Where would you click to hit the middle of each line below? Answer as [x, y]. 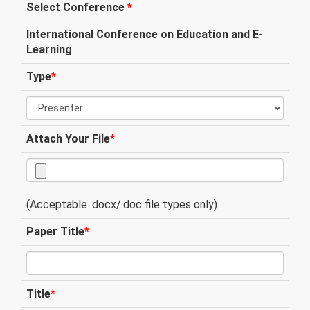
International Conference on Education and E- [145, 34]
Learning [49, 49]
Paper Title [55, 231]
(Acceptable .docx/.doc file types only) [122, 204]
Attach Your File [68, 139]
